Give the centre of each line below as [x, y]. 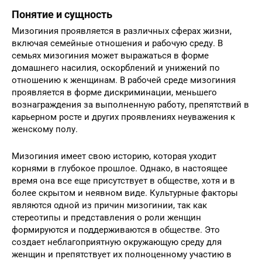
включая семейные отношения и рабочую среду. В [117, 43]
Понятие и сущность [62, 14]
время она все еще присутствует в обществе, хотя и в [123, 180]
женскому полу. [45, 129]
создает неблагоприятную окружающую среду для [117, 242]
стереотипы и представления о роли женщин [106, 217]
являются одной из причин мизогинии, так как [109, 205]
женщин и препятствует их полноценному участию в [122, 254]
